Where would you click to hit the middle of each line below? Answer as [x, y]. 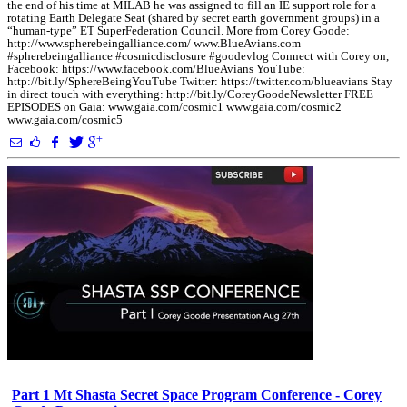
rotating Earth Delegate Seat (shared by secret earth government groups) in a [194, 18]
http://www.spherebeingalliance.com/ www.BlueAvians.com [154, 43]
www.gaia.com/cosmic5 [65, 119]
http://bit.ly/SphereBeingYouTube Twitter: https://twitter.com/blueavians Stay [200, 81]
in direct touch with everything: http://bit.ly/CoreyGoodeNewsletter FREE [190, 94]
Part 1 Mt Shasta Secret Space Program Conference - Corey [197, 395]
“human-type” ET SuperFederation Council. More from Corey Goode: [179, 30]
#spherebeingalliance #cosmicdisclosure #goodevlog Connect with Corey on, [198, 56]
